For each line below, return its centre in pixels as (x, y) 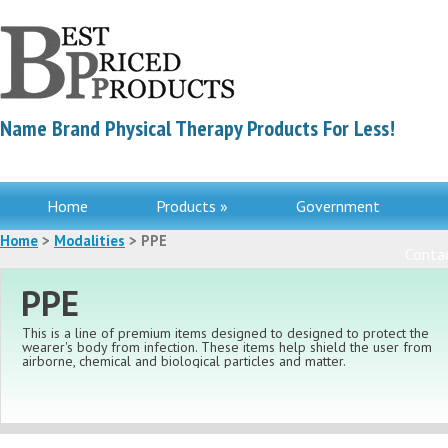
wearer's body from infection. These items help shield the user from (227, 347)
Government (338, 206)
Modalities (89, 240)
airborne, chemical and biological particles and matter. (184, 361)
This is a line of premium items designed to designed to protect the (225, 333)
